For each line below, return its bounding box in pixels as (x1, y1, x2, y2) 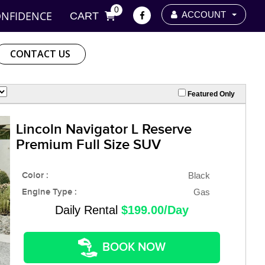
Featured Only (186, 89, 235, 98)
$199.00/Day (121, 203, 189, 216)
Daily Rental (55, 203, 121, 216)
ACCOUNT (177, 9, 231, 20)
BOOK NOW (102, 240, 166, 255)
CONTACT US (9, 47, 70, 60)
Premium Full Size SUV (16, 135, 161, 153)
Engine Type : (22, 186, 77, 198)
